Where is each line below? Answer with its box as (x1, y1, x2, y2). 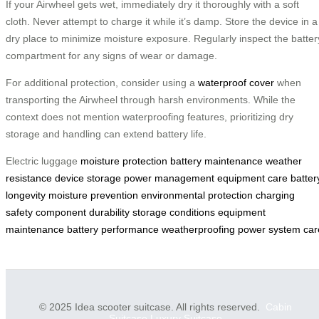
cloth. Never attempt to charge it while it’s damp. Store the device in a (6, 16, 318, 28)
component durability (36, 206, 130, 219)
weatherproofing (162, 224, 235, 236)
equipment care (217, 172, 288, 184)
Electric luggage (6, 155, 80, 167)
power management (124, 172, 214, 184)
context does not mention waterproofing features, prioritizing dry (6, 111, 293, 123)
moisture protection (80, 155, 167, 167)
